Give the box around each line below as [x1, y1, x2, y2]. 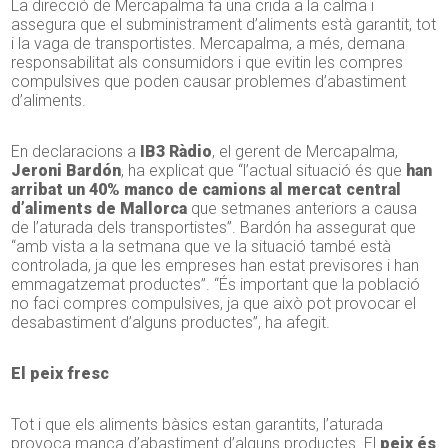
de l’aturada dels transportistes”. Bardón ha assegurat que [11, 218, 417, 238]
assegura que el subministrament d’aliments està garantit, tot [11, 15, 437, 35]
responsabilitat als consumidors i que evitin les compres [11, 53, 404, 73]
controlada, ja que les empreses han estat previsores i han [11, 256, 420, 276]
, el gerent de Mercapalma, [212, 142, 399, 162]
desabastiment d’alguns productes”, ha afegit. [11, 313, 331, 333]
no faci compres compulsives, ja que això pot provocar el [11, 294, 417, 314]
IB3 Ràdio [140, 142, 213, 162]
